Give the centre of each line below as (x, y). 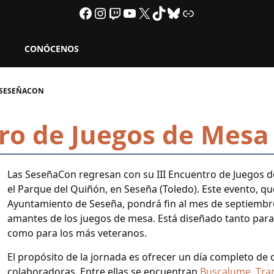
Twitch (129, 12)
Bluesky (192, 12)
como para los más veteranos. (77, 233)
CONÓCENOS (52, 49)
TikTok (173, 12)
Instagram (127, 12)
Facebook (110, 12)
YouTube (152, 12)
